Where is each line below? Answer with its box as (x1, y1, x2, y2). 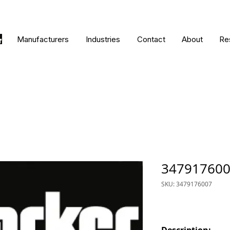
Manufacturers (16, 34, 69, 44)
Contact (137, 34, 165, 44)
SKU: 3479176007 (161, 180, 212, 188)
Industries (85, 34, 120, 44)
